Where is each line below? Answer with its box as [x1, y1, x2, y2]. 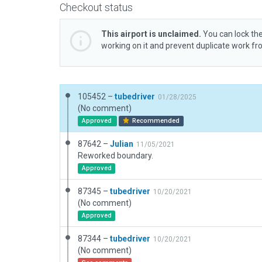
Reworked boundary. [78, 151, 153, 160]
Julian [110, 139, 133, 149]
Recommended [130, 117, 180, 125]
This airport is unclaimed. [101, 29, 201, 39]
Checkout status [60, 1, 133, 13]
